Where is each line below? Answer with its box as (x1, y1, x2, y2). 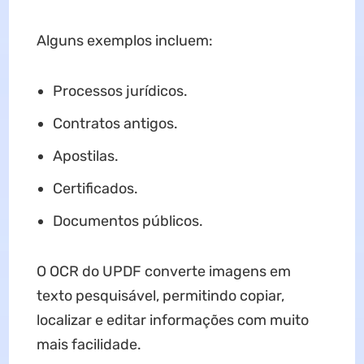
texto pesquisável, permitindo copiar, (36, 286, 284, 305)
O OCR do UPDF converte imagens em (36, 262, 291, 280)
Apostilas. (52, 146, 119, 165)
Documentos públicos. (52, 211, 203, 230)
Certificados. (52, 179, 138, 197)
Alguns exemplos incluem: (36, 31, 213, 50)
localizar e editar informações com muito (36, 310, 309, 329)
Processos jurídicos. (52, 81, 188, 100)
